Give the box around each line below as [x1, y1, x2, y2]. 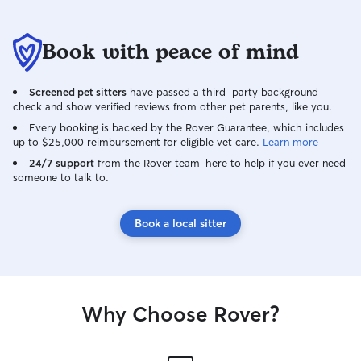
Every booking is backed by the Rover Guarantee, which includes [29, 121, 344, 134]
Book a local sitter [135, 216, 226, 230]
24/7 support [29, 156, 94, 169]
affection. [274, 86, 322, 101]
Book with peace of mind [42, 36, 299, 68]
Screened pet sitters [29, 85, 127, 98]
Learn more [263, 135, 318, 148]
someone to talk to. [13, 171, 109, 184]
